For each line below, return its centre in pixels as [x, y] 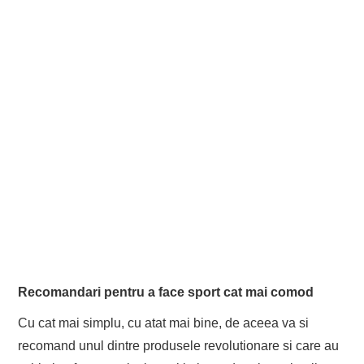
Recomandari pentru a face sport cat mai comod [166, 292]
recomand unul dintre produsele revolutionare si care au [179, 346]
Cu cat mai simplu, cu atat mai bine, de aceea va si [164, 323]
